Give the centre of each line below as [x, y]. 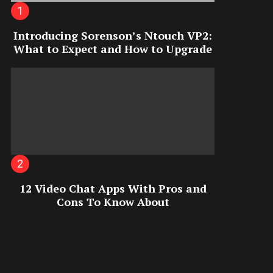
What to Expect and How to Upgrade [113, 48]
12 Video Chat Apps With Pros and [113, 188]
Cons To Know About [113, 201]
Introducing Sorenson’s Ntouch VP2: [113, 35]
